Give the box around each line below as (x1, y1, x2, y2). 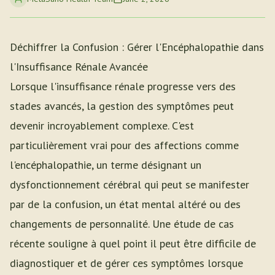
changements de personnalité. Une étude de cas (10, 217, 234, 231)
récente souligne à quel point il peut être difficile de (10, 236, 256, 250)
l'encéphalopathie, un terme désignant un (10, 158, 201, 172)
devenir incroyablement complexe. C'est (10, 118, 194, 133)
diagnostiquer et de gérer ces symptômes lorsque (10, 256, 243, 270)
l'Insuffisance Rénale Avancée (10, 60, 148, 74)
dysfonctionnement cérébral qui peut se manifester (10, 177, 249, 192)
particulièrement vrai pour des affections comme (10, 138, 239, 152)
